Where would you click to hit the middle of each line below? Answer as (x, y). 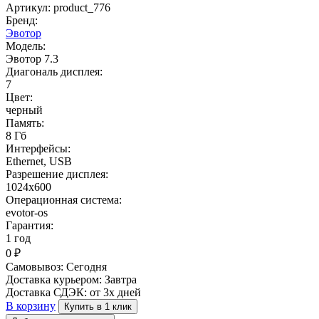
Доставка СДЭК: (48, 293)
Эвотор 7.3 (32, 59)
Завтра (121, 280)
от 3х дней (115, 293)
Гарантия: (30, 226)
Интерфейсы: (38, 149)
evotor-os (27, 213)
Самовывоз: (36, 267)
